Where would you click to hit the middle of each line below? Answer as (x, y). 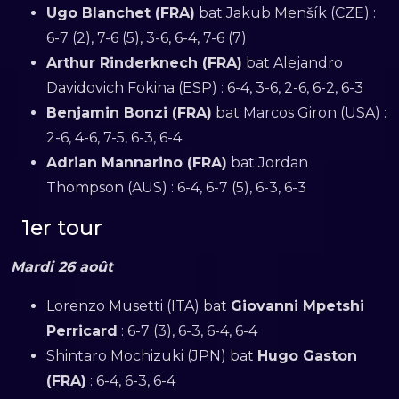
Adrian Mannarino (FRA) (137, 162)
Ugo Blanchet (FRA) (121, 12)
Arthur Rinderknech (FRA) (144, 62)
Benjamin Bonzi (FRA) (129, 112)
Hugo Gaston (307, 355)
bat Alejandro (293, 62)
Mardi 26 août (62, 266)
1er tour (61, 227)
